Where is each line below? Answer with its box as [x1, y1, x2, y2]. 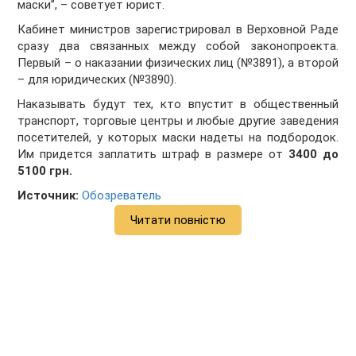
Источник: [17, 188, 79, 203]
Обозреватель [82, 188, 162, 203]
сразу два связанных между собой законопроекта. [17, 39, 339, 54]
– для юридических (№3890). [17, 72, 177, 87]
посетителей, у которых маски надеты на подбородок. [17, 130, 339, 145]
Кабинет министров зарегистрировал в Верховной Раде [17, 22, 339, 37]
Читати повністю [130, 213, 226, 228]
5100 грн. [17, 164, 73, 179]
